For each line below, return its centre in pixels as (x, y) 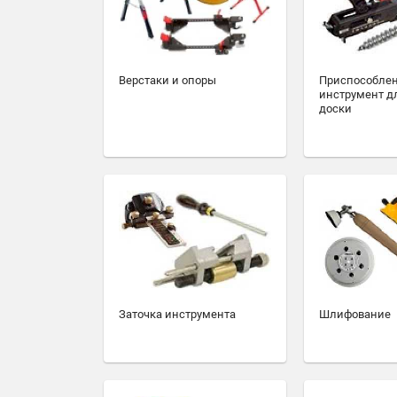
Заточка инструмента (177, 315)
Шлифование (355, 315)
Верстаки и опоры (167, 80)
